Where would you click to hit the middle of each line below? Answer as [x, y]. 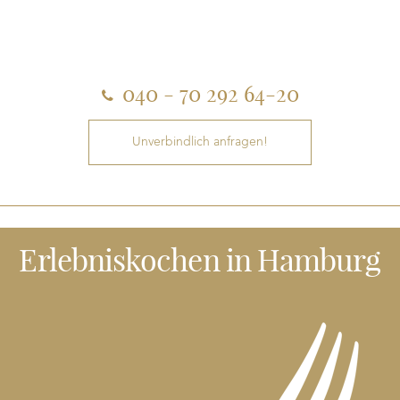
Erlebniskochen [119, 260]
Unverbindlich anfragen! [200, 142]
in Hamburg [300, 260]
